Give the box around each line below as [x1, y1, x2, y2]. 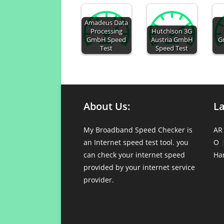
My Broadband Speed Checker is [83, 125, 192, 134]
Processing [90, 27, 122, 35]
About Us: [83, 99, 130, 113]
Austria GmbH [150, 35, 193, 44]
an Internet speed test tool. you [83, 137, 188, 147]
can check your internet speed [83, 150, 185, 159]
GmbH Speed [86, 35, 126, 44]
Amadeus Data [84, 18, 128, 27]
